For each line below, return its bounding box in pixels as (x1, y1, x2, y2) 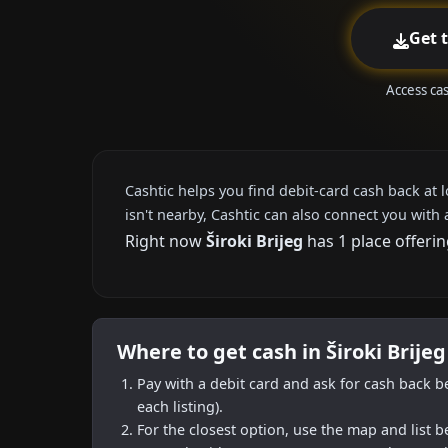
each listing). (137, 397, 223, 417)
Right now (125, 230, 206, 252)
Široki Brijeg (206, 230, 303, 252)
